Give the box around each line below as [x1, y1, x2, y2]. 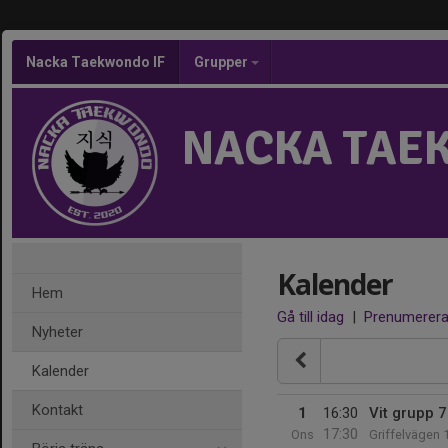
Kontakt [32, 401, 83, 419]
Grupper [194, 54, 251, 70]
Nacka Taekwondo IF [26, 54, 165, 70]
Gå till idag [277, 308, 344, 326]
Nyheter [32, 323, 83, 341]
